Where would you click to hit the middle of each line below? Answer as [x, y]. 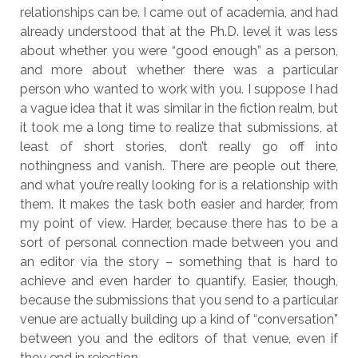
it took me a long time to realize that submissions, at [179, 127]
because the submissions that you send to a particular [179, 300]
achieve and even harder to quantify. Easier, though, [179, 281]
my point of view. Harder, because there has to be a [179, 223]
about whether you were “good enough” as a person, [179, 51]
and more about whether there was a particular [179, 70]
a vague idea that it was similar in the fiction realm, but [179, 108]
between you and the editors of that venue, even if [179, 338]
